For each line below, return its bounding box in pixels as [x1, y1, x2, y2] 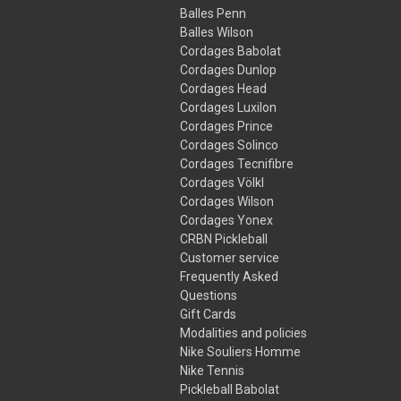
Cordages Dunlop [180, 62, 277, 77]
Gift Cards [180, 306, 237, 321]
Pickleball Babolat [180, 381, 280, 397]
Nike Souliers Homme [180, 344, 302, 359]
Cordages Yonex [180, 212, 274, 227]
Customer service [180, 250, 280, 265]
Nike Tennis [180, 363, 245, 378]
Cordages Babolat [180, 43, 282, 58]
